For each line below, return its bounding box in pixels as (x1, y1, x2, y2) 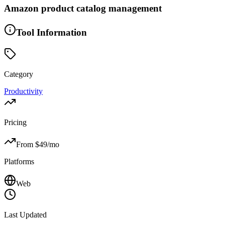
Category (4, 69, 33, 78)
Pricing (4, 118, 27, 127)
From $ (16, 140, 39, 149)
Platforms (4, 157, 34, 166)
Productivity (4, 86, 43, 95)
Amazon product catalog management (4, 3, 162, 14)
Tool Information (16, 27, 87, 38)
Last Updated (4, 210, 47, 219)
